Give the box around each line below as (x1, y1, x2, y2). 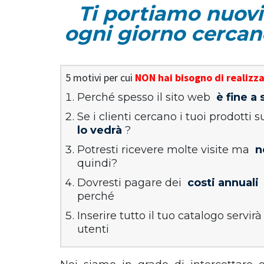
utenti (77, 223, 109, 236)
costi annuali (187, 176, 259, 189)
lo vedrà (77, 124, 122, 137)
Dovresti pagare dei (77, 176, 184, 189)
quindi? (77, 157, 117, 170)
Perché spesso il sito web (77, 91, 213, 104)
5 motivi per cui (65, 71, 135, 84)
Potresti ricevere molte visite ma (77, 143, 252, 156)
